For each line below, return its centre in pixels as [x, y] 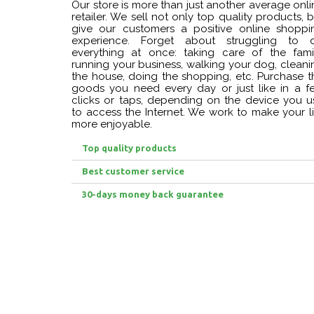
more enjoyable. [112, 124]
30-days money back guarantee [153, 194]
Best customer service [133, 171]
